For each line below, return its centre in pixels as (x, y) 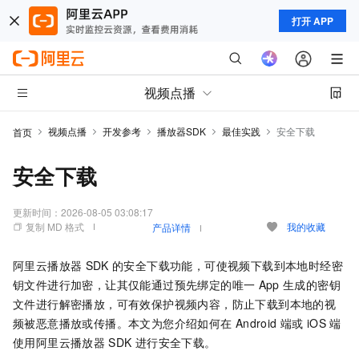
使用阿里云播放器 (59, 342)
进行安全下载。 (175, 342)
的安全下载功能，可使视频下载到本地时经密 (227, 265)
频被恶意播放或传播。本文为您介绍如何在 (123, 323)
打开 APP (313, 21)
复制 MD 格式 (55, 226)
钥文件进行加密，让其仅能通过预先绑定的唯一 (134, 284)
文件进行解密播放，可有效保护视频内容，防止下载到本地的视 (175, 304)
